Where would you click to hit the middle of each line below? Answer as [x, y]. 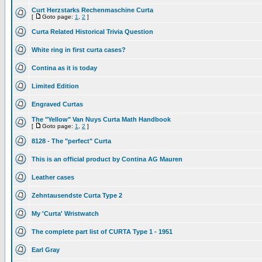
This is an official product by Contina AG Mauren [107, 159]
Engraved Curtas [57, 104]
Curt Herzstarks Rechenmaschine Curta [92, 10]
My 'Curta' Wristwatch [65, 213]
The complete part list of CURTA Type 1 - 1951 [102, 232]
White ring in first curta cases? [79, 50]
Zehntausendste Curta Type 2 [77, 195]
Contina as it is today [64, 68]
